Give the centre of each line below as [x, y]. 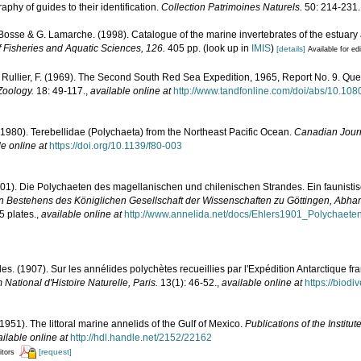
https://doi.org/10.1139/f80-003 [116, 145]
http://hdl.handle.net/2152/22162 [141, 337]
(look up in [226, 49]
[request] [55, 351]
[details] [291, 49]
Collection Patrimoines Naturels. [232, 8]
